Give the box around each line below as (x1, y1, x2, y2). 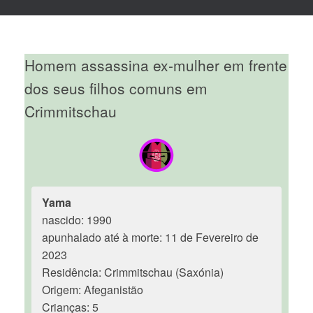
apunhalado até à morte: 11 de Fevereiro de (42, 229, 259, 245)
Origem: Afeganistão (42, 282, 143, 298)
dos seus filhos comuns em (24, 78, 208, 99)
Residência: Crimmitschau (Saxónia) (42, 264, 224, 280)
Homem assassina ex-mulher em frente (24, 54, 287, 75)
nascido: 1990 (42, 212, 112, 228)
